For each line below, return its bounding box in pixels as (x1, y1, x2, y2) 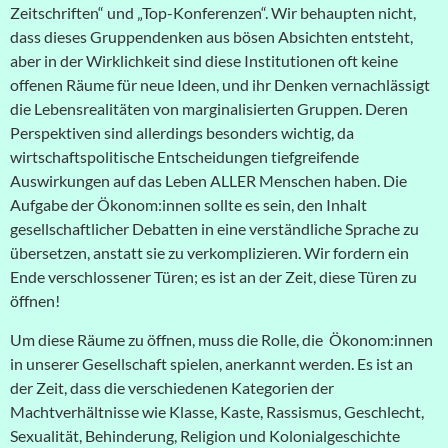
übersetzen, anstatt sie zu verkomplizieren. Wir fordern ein (10, 243, 409, 263)
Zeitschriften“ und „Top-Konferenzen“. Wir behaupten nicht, (10, 3, 416, 23)
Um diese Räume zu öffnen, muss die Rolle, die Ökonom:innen (10, 329, 433, 349)
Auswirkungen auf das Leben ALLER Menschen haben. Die (10, 171, 407, 191)
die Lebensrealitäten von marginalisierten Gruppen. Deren (10, 99, 408, 119)
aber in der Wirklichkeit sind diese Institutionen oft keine (10, 51, 398, 71)
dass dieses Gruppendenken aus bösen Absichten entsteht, (10, 27, 413, 47)
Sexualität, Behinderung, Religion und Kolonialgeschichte (10, 425, 400, 445)
